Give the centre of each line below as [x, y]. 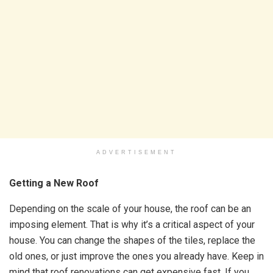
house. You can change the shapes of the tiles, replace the [132, 240]
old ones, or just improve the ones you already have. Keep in [136, 256]
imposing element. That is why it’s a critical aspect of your [132, 225]
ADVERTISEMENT [136, 152]
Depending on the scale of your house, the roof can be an [130, 209]
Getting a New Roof [54, 183]
